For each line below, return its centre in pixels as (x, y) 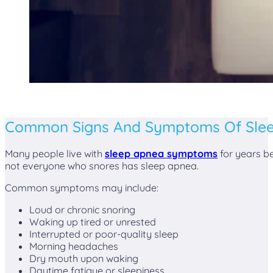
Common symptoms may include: (82, 188)
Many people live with (55, 153)
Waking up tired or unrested (93, 222)
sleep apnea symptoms (161, 153)
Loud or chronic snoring (82, 210)
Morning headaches (74, 246)
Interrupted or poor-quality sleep (104, 234)
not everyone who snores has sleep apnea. (102, 165)
